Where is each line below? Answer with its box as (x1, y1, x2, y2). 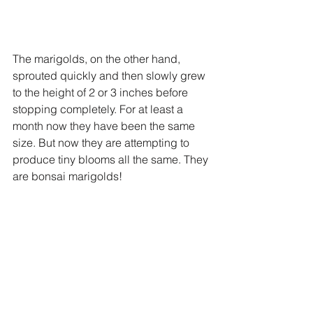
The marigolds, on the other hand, (13, 51, 183, 66)
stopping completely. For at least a (13, 101, 186, 116)
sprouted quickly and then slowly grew (13, 68, 208, 82)
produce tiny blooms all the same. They (13, 152, 211, 166)
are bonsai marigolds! (13, 168, 122, 183)
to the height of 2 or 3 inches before (13, 85, 191, 99)
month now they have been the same (13, 118, 198, 133)
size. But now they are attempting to (13, 135, 192, 150)
